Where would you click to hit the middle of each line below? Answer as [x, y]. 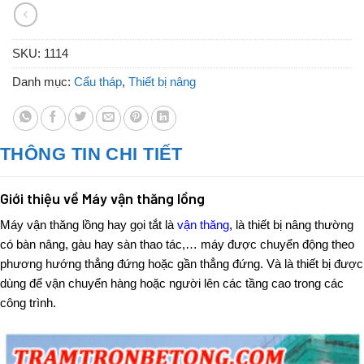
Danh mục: [43, 82]
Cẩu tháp [98, 82]
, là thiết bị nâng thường [291, 225]
